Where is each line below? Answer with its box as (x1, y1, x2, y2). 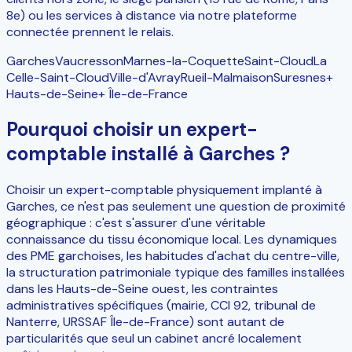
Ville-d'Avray (109, 68, 181, 86)
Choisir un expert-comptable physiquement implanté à (6, 181, 322, 199)
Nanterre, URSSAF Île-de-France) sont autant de (6, 313, 284, 331)
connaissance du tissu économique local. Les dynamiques (6, 231, 337, 248)
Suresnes (273, 68, 326, 86)
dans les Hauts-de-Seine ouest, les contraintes (6, 280, 278, 298)
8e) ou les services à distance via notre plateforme (6, 6, 297, 24)
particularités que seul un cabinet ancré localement (6, 330, 302, 347)
